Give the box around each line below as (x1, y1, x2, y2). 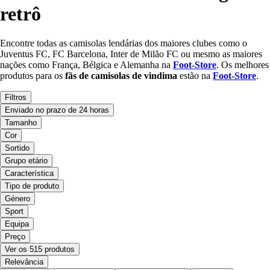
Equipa (5, 219, 29, 229)
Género (5, 194, 30, 204)
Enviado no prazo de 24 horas (5, 105, 109, 115)
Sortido (5, 143, 30, 153)
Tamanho (5, 118, 37, 128)
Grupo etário (5, 156, 48, 166)
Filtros (5, 93, 27, 102)
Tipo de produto (5, 181, 59, 191)
